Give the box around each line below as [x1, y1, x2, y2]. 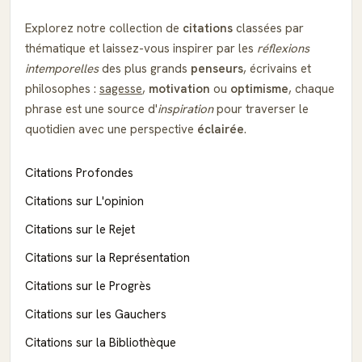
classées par [233, 20, 304, 37]
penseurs [191, 61, 243, 78]
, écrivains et [243, 61, 311, 78]
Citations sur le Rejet [25, 221, 135, 238]
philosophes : [25, 81, 99, 98]
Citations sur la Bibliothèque [25, 335, 176, 351]
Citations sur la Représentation [25, 250, 190, 267]
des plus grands [99, 61, 191, 78]
